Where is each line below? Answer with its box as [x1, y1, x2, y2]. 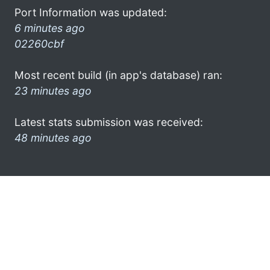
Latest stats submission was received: [14, 115, 203, 128]
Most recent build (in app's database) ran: [14, 68, 222, 81]
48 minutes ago [14, 131, 92, 144]
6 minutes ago [14, 21, 85, 34]
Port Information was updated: [14, 5, 167, 19]
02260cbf [14, 37, 64, 50]
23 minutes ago [14, 84, 92, 97]
